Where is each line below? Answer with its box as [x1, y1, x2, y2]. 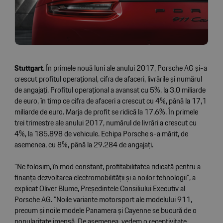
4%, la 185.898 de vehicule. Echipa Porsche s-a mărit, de [14, 127, 188, 140]
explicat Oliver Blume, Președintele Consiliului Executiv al [14, 182, 185, 195]
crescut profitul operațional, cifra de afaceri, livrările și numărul [14, 72, 202, 85]
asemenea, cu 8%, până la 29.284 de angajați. [14, 138, 153, 151]
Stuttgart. [14, 61, 44, 74]
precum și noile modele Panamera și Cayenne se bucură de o [14, 204, 197, 217]
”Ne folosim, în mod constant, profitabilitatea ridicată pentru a [14, 160, 201, 173]
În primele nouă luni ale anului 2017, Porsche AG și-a [44, 61, 207, 74]
